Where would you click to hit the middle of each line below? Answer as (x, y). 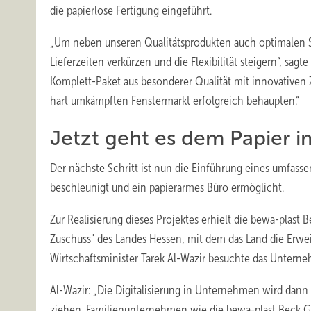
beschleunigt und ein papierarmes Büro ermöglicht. (167, 187)
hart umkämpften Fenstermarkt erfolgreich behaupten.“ (175, 101)
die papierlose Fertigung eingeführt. (131, 10)
